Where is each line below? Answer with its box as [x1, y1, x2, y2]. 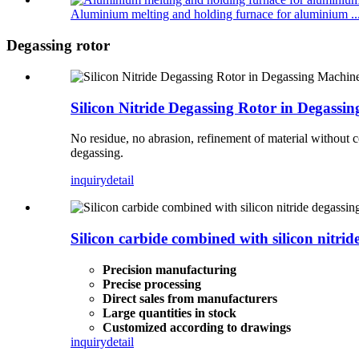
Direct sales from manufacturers [103, 291, 277, 305]
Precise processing [103, 276, 201, 291]
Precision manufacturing [103, 262, 236, 276]
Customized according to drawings [103, 320, 291, 334]
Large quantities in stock [103, 305, 236, 320]
